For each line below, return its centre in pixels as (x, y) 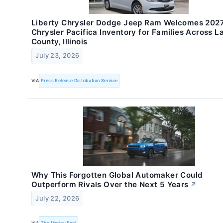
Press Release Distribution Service (79, 81)
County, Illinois (59, 42)
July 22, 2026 (57, 198)
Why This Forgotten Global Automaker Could (117, 175)
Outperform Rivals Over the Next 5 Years (110, 184)
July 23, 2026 (57, 56)
